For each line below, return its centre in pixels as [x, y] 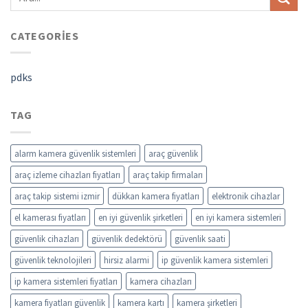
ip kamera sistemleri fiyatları [66, 282]
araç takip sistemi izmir [57, 196]
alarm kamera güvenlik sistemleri [75, 154]
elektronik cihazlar [246, 196]
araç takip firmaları [168, 175]
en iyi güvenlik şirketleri [141, 218]
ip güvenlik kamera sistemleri [215, 260]
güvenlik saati [200, 239]
